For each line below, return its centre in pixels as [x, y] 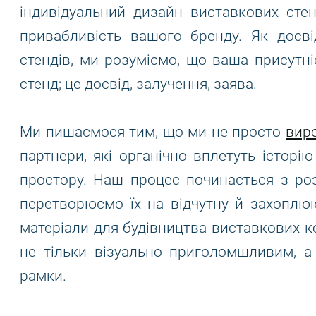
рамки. [43, 276]
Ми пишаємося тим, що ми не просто [153, 132]
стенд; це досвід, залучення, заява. [138, 84]
